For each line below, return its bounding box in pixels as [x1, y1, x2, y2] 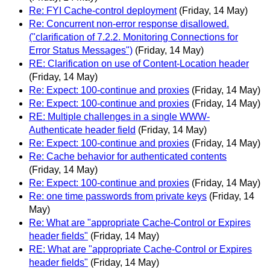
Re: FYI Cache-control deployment [29, 5, 177, 16]
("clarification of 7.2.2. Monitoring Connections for [29, 31, 238, 42]
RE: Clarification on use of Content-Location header [29, 58, 249, 69]
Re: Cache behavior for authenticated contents [29, 151, 227, 162]
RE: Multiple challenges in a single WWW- [29, 111, 210, 122]
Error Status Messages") [29, 45, 133, 55]
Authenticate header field [29, 124, 136, 135]
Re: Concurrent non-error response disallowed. [29, 18, 229, 29]
